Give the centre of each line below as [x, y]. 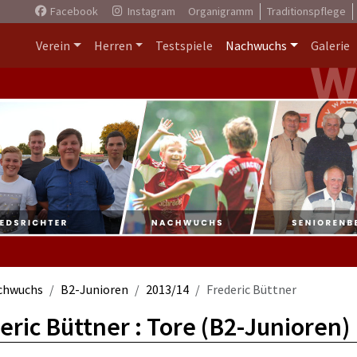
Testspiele [184, 45]
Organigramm [220, 11]
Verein [53, 45]
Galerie [330, 45]
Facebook [73, 11]
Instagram [150, 11]
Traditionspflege [306, 11]
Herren [113, 45]
